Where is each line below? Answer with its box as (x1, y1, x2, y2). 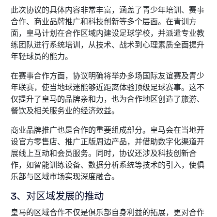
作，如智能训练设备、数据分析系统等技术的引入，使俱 (11, 160, 204, 170)
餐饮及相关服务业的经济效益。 (11, 106, 119, 116)
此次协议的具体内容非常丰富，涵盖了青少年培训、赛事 (11, 5, 204, 15)
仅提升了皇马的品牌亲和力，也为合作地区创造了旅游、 (11, 94, 204, 104)
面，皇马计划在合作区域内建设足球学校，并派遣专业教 (11, 28, 204, 38)
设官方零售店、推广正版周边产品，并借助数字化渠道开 (11, 137, 204, 147)
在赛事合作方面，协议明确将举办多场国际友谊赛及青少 (11, 71, 204, 81)
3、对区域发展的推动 (11, 190, 104, 202)
